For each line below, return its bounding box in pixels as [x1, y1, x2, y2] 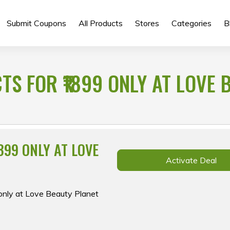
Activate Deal [165, 155, 217, 165]
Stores [135, 18, 159, 28]
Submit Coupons [6, 18, 66, 28]
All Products [78, 18, 123, 28]
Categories [171, 18, 212, 28]
